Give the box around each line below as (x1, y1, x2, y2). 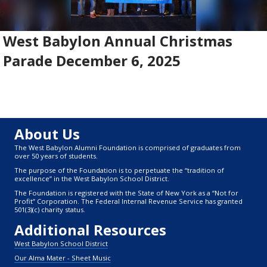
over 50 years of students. (14, 151, 98, 161)
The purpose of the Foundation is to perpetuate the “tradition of (14, 166, 224, 175)
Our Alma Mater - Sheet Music (14, 253, 111, 263)
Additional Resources (14, 220, 166, 240)
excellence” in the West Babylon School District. (14, 174, 169, 184)
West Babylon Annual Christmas (3, 31, 232, 51)
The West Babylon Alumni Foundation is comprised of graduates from (14, 143, 241, 153)
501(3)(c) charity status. (14, 205, 85, 215)
